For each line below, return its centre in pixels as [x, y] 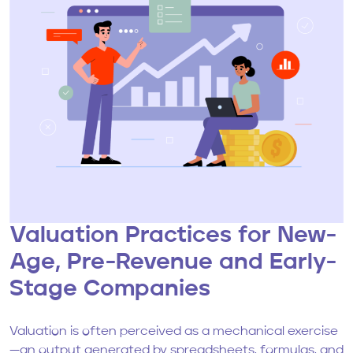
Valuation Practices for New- [173, 236]
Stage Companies [110, 290]
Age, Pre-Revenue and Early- [173, 263]
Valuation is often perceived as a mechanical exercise [174, 332]
